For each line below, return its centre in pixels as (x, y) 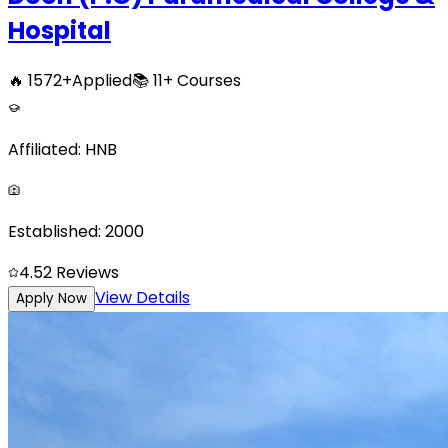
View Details (142, 297)
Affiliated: (44, 149)
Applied (102, 80)
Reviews (87, 272)
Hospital (59, 30)
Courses (207, 80)
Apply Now (51, 298)
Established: (54, 231)
